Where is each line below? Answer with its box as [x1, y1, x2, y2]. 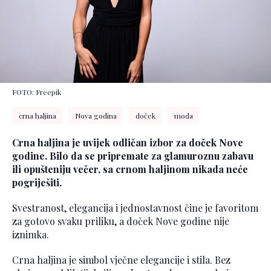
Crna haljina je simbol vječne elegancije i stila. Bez [12, 253, 230, 267]
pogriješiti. [12, 176, 62, 189]
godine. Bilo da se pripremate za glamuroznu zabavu [12, 149, 253, 163]
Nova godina [74, 111, 117, 121]
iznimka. [12, 228, 49, 241]
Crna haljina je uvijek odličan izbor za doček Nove [12, 136, 243, 149]
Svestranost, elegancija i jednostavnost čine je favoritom [12, 201, 258, 215]
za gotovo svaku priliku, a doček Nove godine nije [12, 215, 229, 228]
